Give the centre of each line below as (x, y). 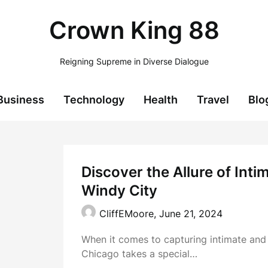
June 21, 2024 (191, 214)
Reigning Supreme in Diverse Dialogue (134, 61)
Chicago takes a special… (140, 254)
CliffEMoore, (130, 214)
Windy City (120, 191)
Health (161, 100)
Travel (213, 100)
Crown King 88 (134, 30)
